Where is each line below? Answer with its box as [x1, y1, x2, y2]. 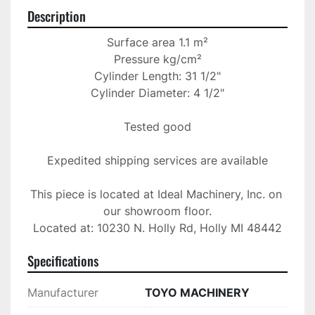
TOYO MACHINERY [145, 285, 250, 300]
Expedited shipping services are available [47, 153, 268, 168]
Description [27, 6, 86, 26]
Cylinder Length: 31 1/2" [94, 69, 221, 84]
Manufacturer [27, 285, 98, 300]
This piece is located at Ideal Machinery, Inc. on [30, 187, 282, 202]
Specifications [27, 251, 98, 271]
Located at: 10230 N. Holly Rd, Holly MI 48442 [33, 221, 282, 236]
